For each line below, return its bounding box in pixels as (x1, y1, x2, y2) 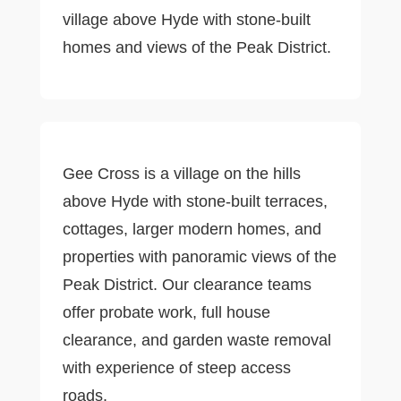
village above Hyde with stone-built (62, 10, 311, 29)
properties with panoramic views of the (62, 247, 337, 266)
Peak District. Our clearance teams (62, 275, 311, 294)
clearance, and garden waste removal (62, 330, 331, 349)
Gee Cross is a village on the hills (62, 164, 301, 183)
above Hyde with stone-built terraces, (62, 192, 328, 210)
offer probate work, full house (62, 303, 270, 321)
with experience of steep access (62, 358, 291, 377)
